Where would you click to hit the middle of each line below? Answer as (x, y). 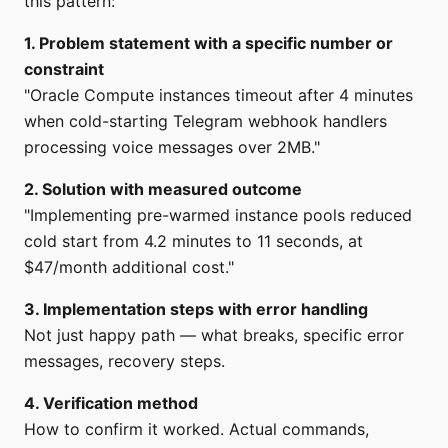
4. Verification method (111, 402)
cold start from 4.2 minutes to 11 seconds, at (193, 240)
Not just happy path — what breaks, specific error (214, 334)
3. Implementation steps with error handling (196, 308)
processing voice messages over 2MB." (172, 146)
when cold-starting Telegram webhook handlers (205, 120)
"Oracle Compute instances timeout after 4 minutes (218, 94)
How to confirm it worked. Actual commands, (196, 428)
